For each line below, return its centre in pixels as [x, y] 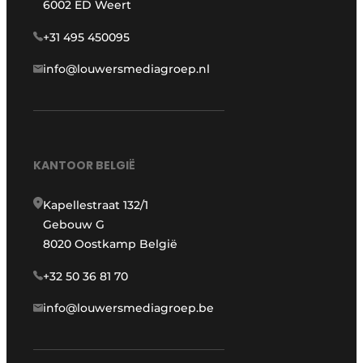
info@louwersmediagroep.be [129, 308]
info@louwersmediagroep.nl [127, 68]
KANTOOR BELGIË [85, 166]
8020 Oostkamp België [111, 244]
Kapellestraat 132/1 [96, 205]
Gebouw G [74, 225]
